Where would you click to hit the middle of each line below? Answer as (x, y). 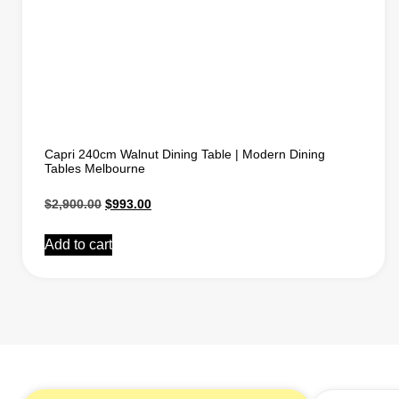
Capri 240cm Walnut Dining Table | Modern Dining (185, 155)
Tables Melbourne (95, 169)
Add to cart (78, 245)
